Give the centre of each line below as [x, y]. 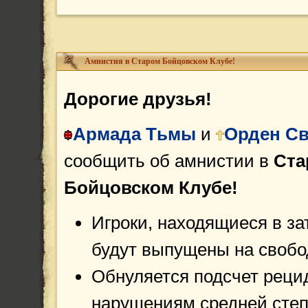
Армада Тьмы [134, 134]
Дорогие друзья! [138, 99]
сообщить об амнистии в [169, 161]
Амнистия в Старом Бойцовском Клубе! [160, 61]
